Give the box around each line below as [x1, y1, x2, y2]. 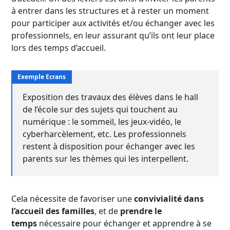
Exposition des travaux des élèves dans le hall [23, 91, 198, 103]
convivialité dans [134, 193, 204, 205]
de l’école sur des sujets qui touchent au [23, 104, 178, 116]
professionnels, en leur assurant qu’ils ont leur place [11, 30, 215, 42]
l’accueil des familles [11, 205, 94, 217]
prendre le [118, 205, 162, 217]
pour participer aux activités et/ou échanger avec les [11, 17, 215, 29]
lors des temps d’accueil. [11, 42, 106, 54]
